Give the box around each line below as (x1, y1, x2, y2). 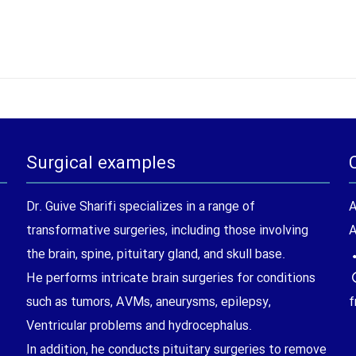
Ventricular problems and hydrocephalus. (25, 315, 252, 336)
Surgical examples (25, 149, 176, 178)
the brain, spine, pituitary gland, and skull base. (25, 244, 285, 265)
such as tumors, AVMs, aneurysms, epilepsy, (25, 292, 271, 312)
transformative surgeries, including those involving (25, 220, 308, 241)
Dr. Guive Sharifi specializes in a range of (25, 196, 255, 217)
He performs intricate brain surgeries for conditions (25, 268, 315, 288)
